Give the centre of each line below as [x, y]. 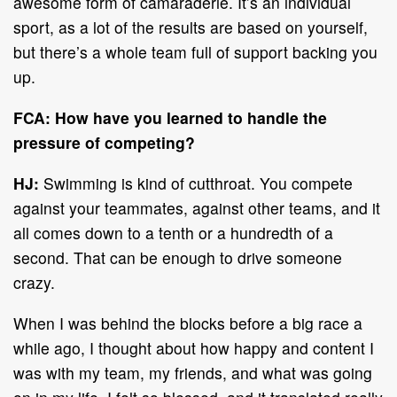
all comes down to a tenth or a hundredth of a [173, 232]
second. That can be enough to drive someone [178, 257]
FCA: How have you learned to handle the [170, 117]
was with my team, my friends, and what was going [193, 372]
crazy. [34, 282]
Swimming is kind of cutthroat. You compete [196, 183]
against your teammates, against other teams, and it [197, 207]
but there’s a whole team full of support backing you [195, 51]
